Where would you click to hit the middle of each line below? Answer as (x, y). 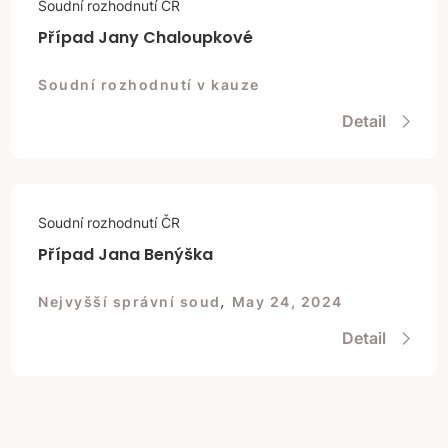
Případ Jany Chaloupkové (145, 37)
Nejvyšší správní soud (129, 301)
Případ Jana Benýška (125, 254)
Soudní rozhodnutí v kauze (149, 84)
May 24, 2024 (287, 301)
